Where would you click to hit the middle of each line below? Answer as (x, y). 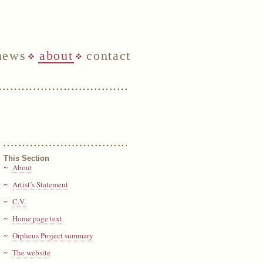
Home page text (37, 218)
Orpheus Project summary (53, 235)
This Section (26, 158)
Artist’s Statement (40, 184)
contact (109, 55)
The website (31, 252)
